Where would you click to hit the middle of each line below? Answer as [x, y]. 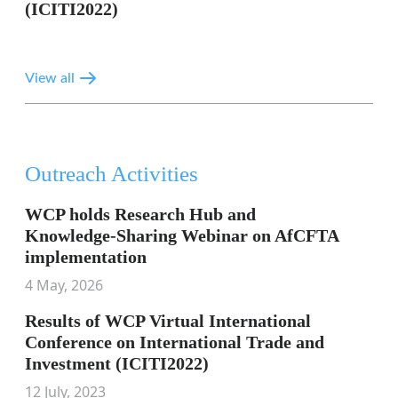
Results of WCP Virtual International [168, 321]
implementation [86, 257]
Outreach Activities [111, 174]
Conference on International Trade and [175, 342]
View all [50, 78]
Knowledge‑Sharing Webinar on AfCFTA [182, 235]
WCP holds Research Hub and [140, 214]
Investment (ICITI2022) [117, 363]
